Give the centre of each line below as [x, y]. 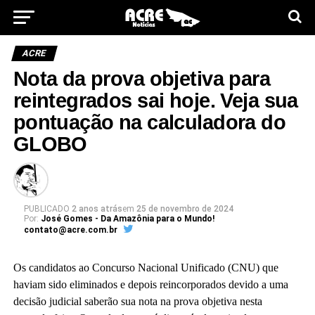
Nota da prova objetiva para [142, 79]
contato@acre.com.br [70, 230]
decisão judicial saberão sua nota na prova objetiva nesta [137, 301]
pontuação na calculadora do [149, 122]
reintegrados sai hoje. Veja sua [155, 101]
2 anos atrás [97, 209]
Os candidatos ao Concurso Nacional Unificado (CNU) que [146, 268]
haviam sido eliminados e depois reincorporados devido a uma [150, 284]
